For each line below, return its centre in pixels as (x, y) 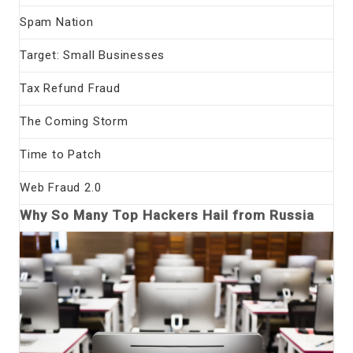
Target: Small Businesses (93, 55)
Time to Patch (61, 154)
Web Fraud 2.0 (61, 187)
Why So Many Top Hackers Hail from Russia (167, 215)
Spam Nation (57, 22)
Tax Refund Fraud (70, 88)
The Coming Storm (74, 121)
